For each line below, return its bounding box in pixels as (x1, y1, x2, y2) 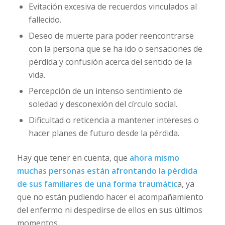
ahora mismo (129, 152, 179, 163)
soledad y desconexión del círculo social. (28, 98, 177, 109)
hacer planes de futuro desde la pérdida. (28, 127, 179, 139)
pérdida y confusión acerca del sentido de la (28, 56, 192, 67)
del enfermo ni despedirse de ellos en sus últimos (17, 204, 202, 215)
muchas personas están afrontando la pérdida (17, 165, 197, 176)
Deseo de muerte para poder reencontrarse (28, 30, 194, 41)
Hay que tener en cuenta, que (17, 152, 130, 163)
